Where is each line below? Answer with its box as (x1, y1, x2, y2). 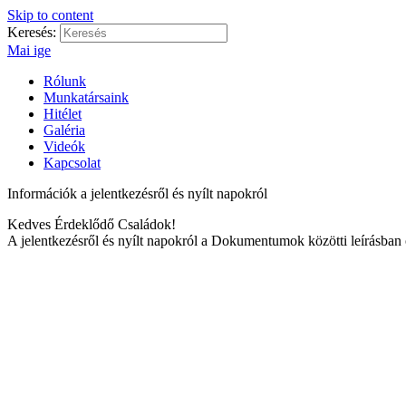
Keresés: (7, 24, 56, 40)
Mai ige (7, 43, 51, 58)
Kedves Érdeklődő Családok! (7, 217, 176, 232)
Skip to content (7, 7, 93, 23)
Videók (43, 139, 85, 154)
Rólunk (43, 73, 86, 89)
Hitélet (43, 106, 82, 121)
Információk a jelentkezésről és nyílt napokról (7, 186, 267, 201)
